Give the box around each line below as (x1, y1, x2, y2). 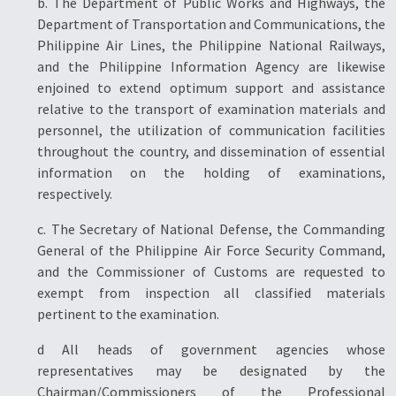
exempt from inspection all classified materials (37, 284, 385, 301)
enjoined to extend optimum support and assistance (37, 79, 385, 96)
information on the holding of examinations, (37, 164, 385, 181)
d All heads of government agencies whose (37, 340, 385, 358)
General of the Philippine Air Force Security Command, (37, 241, 385, 259)
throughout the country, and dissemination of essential (37, 142, 385, 160)
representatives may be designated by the (37, 362, 385, 379)
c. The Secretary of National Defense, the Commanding (37, 220, 385, 238)
